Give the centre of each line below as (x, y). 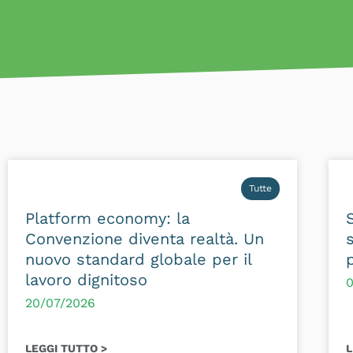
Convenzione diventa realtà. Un (145, 239)
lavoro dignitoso (86, 280)
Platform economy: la (108, 219)
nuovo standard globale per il (138, 260)
